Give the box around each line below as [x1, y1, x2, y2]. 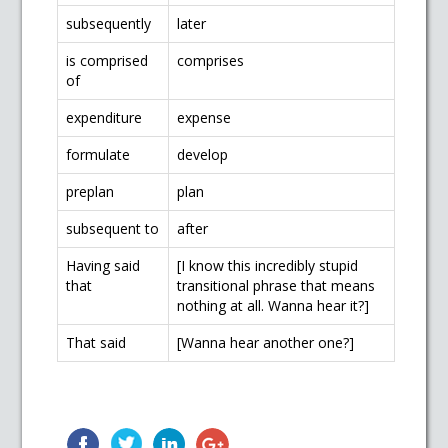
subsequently [66, 14, 152, 34]
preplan [66, 182, 115, 202]
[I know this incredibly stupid [177, 256, 359, 276]
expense [177, 108, 232, 128]
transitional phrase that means [177, 276, 376, 296]
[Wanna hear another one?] [177, 333, 355, 353]
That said [66, 333, 127, 353]
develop [177, 145, 229, 165]
